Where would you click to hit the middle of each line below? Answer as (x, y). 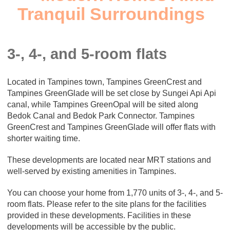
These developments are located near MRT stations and (109, 160)
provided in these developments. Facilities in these (99, 216)
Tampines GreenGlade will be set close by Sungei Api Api (112, 93)
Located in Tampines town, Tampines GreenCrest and (104, 82)
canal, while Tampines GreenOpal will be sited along (103, 105)
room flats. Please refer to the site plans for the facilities (107, 204)
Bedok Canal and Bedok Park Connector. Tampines (101, 116)
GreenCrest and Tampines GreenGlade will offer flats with (111, 127)
